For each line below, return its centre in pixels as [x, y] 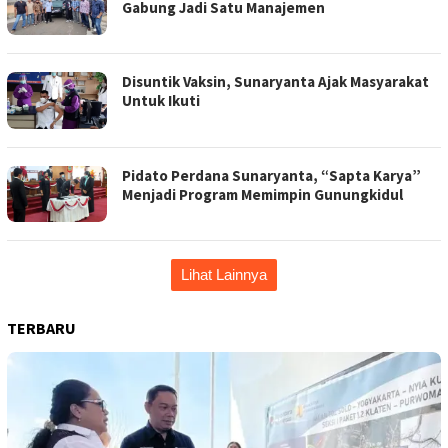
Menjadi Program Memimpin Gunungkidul [262, 194]
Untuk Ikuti [161, 101]
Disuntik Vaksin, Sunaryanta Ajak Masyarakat [275, 82]
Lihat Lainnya [224, 275]
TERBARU [41, 328]
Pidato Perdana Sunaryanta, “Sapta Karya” [271, 175]
